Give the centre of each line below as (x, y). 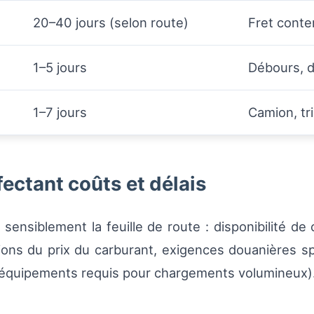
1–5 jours (60, 67)
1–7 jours (60, 112)
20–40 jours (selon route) (111, 22)
